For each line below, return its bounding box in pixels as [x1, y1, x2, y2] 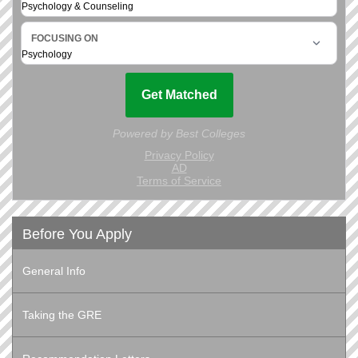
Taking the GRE [22, 308, 101, 322]
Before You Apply [22, 226, 132, 243]
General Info [22, 265, 86, 278]
